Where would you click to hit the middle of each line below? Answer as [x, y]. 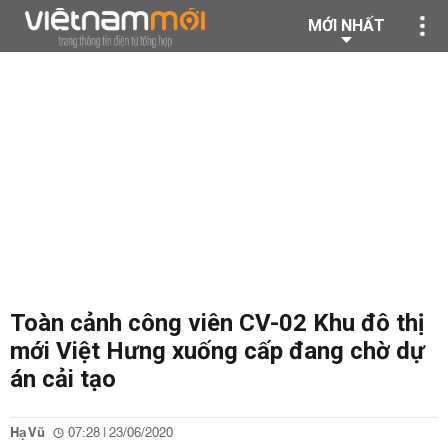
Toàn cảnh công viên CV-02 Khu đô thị [217, 323]
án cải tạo [63, 379]
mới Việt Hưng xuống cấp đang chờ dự [217, 351]
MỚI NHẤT [346, 25]
